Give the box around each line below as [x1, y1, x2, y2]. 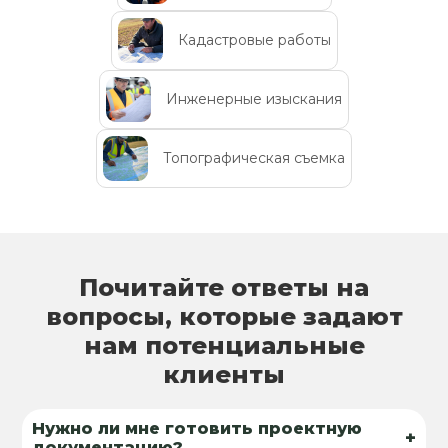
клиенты [163, 359, 285, 389]
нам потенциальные [83, 330, 365, 360]
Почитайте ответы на [79, 272, 369, 302]
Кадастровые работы [177, 31, 331, 50]
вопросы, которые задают [45, 301, 403, 331]
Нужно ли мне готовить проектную [32, 418, 363, 438]
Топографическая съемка [163, 149, 345, 168]
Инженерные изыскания [166, 90, 342, 109]
